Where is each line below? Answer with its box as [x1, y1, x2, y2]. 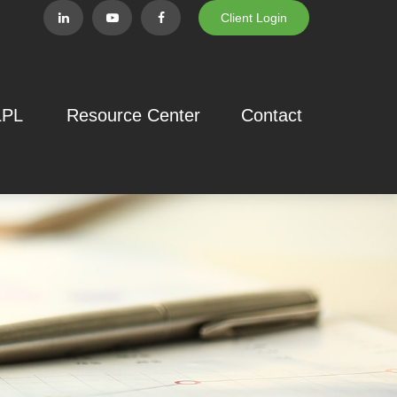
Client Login [221, 11, 288, 25]
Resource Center [66, 105, 201, 125]
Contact [241, 105, 303, 125]
